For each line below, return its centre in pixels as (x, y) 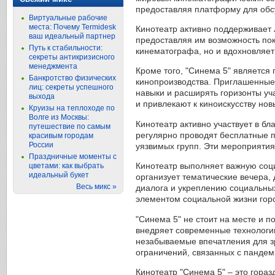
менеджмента (53, 66)
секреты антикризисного (72, 57)
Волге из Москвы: (59, 117)
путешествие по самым (70, 126)
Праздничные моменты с (73, 157)
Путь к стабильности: (66, 48)
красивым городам (61, 136)
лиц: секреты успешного (71, 87)
